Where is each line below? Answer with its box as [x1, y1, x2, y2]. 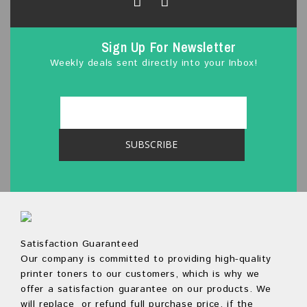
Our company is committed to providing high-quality [21, 252, 272, 267]
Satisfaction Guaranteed [21, 237, 139, 251]
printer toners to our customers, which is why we [21, 267, 260, 282]
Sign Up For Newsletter [101, 38, 237, 57]
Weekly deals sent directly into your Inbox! [49, 56, 258, 71]
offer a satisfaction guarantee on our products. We [21, 282, 272, 297]
